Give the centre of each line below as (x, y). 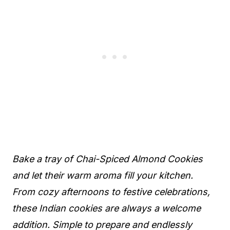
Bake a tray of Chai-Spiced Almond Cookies (108, 159)
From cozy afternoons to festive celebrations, (111, 192)
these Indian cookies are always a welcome (107, 208)
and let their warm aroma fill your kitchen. (103, 176)
